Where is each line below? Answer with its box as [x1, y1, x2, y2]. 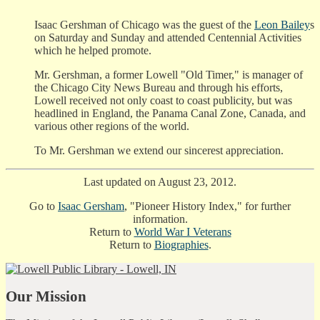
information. [132, 212, 188, 225]
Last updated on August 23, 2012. [84, 175, 236, 188]
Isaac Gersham [58, 199, 124, 212]
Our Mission [6, 287, 86, 304]
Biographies [154, 238, 209, 251]
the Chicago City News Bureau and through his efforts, [34, 81, 283, 94]
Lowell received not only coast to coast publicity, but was [34, 94, 292, 106]
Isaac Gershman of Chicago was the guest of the [34, 18, 254, 31]
